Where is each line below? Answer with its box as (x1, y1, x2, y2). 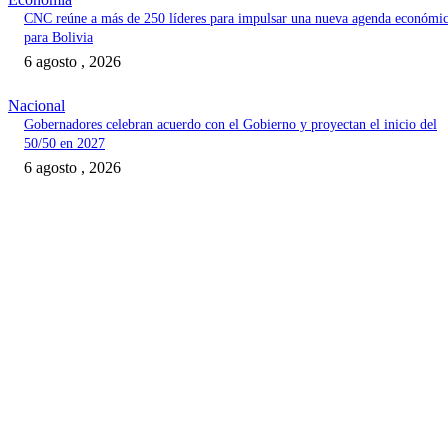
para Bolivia (24, 30, 93, 46)
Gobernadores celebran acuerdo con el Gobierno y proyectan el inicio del (24, 117, 437, 133)
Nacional (8, 97, 65, 115)
